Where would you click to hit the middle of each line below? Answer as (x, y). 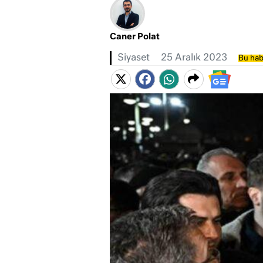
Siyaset (133, 58)
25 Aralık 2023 (194, 58)
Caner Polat (134, 37)
